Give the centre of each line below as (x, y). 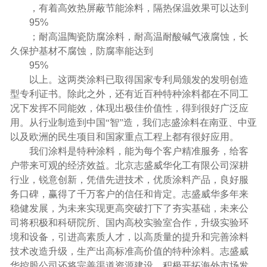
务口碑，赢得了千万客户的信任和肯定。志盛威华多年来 (129, 194)
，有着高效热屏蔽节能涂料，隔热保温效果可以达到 (139, 8)
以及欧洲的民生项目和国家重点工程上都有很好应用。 (124, 136)
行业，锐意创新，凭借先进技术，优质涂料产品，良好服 (129, 179)
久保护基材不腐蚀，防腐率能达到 (81, 51)
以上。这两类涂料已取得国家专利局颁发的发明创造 (139, 79)
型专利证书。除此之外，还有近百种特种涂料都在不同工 (129, 94)
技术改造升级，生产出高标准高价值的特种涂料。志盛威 (129, 251)
